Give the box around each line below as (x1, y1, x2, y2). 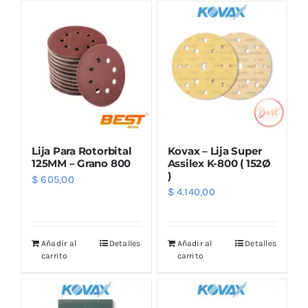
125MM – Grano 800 (32, 156, 131, 170)
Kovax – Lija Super (167, 144, 262, 157)
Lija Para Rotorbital (32, 144, 132, 157)
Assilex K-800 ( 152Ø (167, 156, 271, 170)
